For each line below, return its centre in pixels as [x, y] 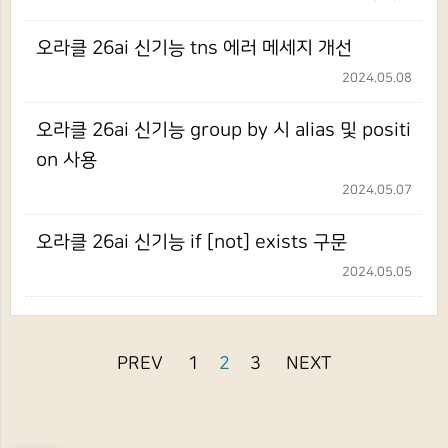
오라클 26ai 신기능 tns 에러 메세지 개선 [194, 48]
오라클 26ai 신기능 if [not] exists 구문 [191, 242]
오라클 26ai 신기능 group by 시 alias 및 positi [223, 130]
